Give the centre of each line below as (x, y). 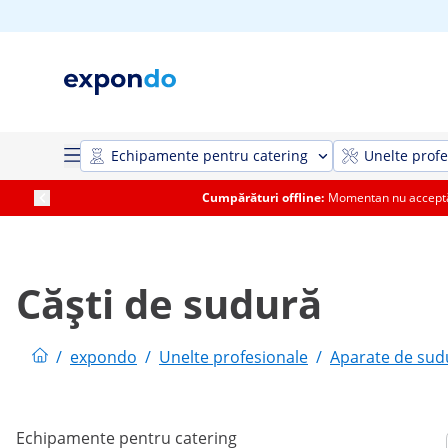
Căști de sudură (169, 303)
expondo (103, 357)
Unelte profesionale (233, 357)
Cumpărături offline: (262, 197)
